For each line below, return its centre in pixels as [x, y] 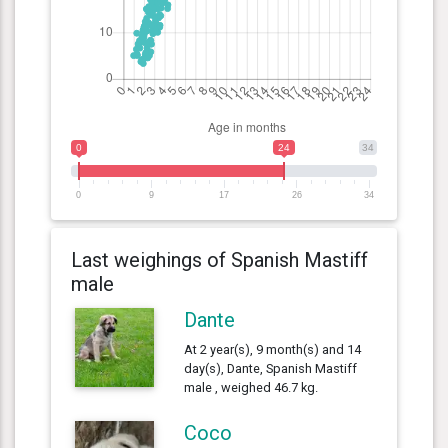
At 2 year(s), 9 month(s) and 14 [273, 349]
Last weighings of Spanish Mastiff [219, 259]
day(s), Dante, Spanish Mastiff [271, 368]
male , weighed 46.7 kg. [251, 387]
